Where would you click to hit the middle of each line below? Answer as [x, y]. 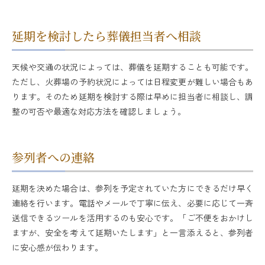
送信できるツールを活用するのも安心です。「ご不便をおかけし [132, 218]
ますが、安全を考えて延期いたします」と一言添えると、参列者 [132, 233]
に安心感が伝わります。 [57, 248]
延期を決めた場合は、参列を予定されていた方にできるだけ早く [132, 188]
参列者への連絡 [53, 157]
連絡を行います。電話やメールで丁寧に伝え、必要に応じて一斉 [132, 203]
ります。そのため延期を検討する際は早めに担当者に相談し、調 [132, 97]
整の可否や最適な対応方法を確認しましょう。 [99, 112]
